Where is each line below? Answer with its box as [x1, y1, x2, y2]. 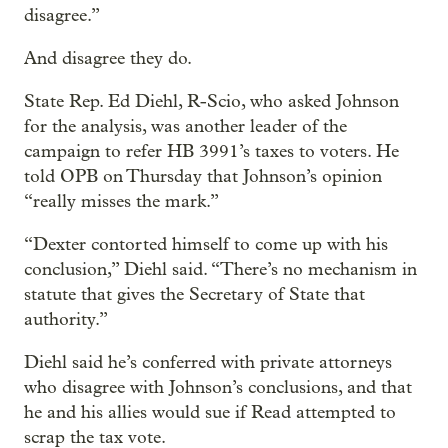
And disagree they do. [24, 47, 192, 69]
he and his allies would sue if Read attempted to [24, 401, 396, 423]
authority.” [24, 308, 108, 330]
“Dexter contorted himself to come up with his [24, 233, 388, 255]
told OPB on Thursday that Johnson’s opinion [24, 165, 382, 187]
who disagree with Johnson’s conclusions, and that [24, 376, 412, 398]
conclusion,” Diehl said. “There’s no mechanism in [24, 258, 417, 280]
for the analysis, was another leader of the [24, 115, 347, 137]
